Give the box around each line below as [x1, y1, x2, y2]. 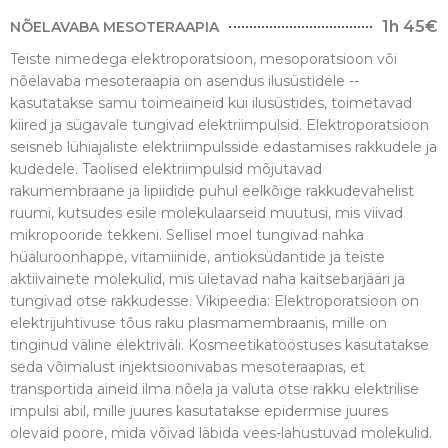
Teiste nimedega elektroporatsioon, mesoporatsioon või [10, 49, 397, 68]
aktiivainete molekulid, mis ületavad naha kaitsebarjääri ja [10, 269, 405, 288]
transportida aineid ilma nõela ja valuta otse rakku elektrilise [10, 379, 419, 398]
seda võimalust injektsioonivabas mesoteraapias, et [10, 357, 365, 376]
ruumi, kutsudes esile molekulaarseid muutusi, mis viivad [10, 203, 403, 222]
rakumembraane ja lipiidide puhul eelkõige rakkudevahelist [10, 181, 414, 200]
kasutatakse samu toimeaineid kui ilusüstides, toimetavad [10, 93, 412, 112]
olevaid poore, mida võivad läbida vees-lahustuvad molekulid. [10, 423, 432, 442]
